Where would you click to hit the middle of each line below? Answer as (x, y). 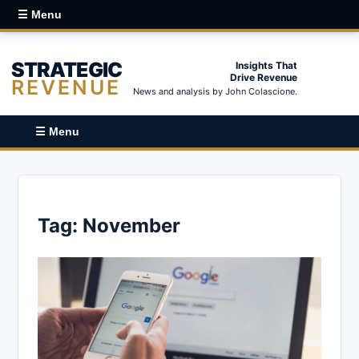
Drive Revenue (264, 77)
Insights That (266, 65)
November (131, 225)
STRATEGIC (67, 69)
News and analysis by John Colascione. (215, 91)
